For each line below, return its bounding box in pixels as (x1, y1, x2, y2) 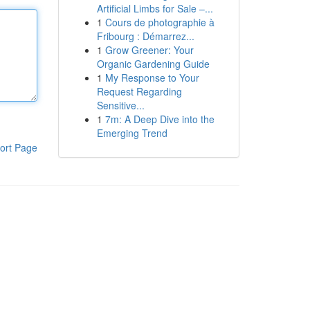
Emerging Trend (96, 126, 167, 140)
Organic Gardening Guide (96, 57, 210, 71)
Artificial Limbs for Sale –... (96, 1, 213, 15)
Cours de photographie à (104, 15, 215, 29)
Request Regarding (96, 84, 182, 98)
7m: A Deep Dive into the (104, 112, 215, 126)
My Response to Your (104, 71, 199, 84)
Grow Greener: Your (104, 43, 194, 57)
